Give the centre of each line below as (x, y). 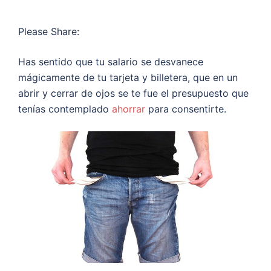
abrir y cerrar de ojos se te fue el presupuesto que (133, 93)
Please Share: (49, 32)
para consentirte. (186, 109)
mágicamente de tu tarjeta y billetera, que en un (128, 78)
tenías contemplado (65, 109)
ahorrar (129, 109)
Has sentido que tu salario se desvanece (111, 62)
